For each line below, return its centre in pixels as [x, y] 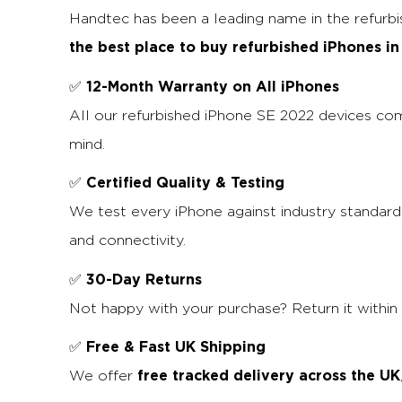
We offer [103, 376]
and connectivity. [127, 240]
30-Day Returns [144, 279]
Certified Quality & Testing [185, 183]
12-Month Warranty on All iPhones [213, 86]
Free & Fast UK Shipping [176, 347]
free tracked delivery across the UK [269, 376]
